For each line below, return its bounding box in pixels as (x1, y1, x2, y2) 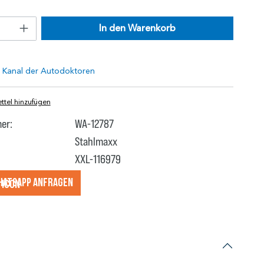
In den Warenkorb (98, 22, 176, 34)
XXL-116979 (74, 151, 121, 166)
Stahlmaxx (74, 133, 117, 148)
